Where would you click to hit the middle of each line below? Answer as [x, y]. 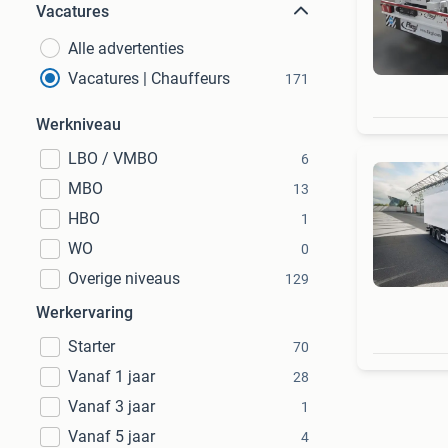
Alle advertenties [126, 48]
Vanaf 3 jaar [111, 406]
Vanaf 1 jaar [111, 376]
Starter [91, 346]
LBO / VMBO [113, 158]
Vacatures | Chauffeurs [149, 78]
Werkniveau [78, 124]
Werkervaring [84, 312]
